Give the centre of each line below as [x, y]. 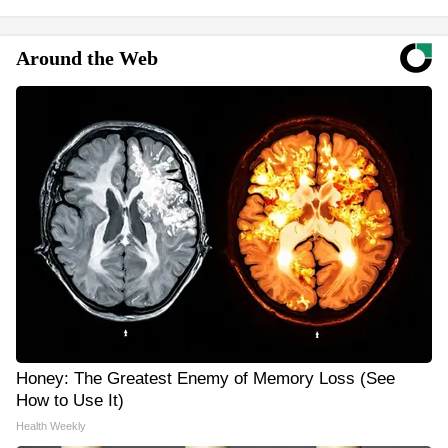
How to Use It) [70, 400]
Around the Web [87, 58]
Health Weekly [51, 426]
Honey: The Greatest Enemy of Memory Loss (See [205, 378]
